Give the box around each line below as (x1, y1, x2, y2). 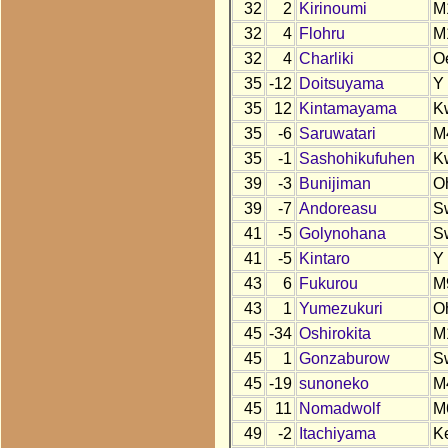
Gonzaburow (298, 350, 390, 368)
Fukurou (298, 275, 358, 293)
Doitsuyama (298, 75, 384, 93)
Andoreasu (298, 200, 377, 218)
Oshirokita (298, 325, 371, 343)
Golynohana (298, 225, 386, 243)
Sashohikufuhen (298, 150, 415, 168)
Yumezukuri (298, 300, 383, 318)
